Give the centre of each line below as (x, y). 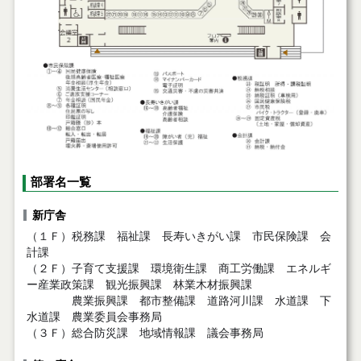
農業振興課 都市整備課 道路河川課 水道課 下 (178, 301)
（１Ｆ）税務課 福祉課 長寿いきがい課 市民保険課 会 (178, 236)
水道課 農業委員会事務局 (94, 317)
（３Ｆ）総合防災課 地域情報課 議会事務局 (145, 333)
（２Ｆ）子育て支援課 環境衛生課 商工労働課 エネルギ (178, 268)
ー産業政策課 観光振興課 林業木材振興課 (139, 284)
